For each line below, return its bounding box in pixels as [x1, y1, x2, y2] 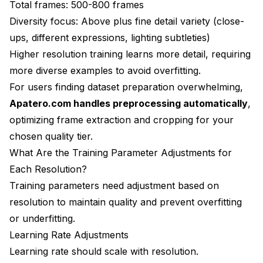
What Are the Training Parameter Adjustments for [9, 146, 232, 159]
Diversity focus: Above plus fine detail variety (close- [9, 15, 244, 27]
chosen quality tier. [9, 130, 93, 142]
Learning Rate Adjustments [9, 228, 129, 241]
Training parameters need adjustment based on [9, 179, 219, 191]
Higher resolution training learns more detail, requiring [9, 48, 251, 60]
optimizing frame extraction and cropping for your [9, 113, 234, 126]
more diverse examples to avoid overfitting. [9, 64, 201, 76]
